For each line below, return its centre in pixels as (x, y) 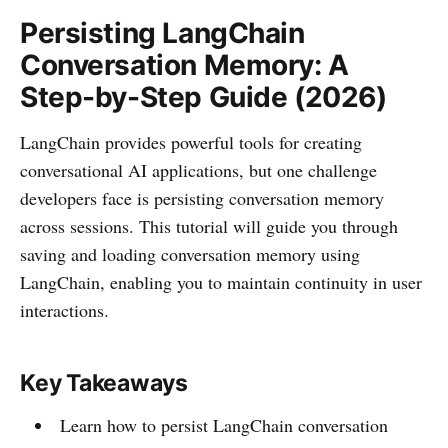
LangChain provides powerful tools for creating (191, 142)
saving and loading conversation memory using (190, 254)
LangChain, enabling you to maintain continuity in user (221, 282)
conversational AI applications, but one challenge (198, 170)
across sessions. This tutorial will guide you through (209, 226)
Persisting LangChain (162, 33)
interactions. (64, 310)
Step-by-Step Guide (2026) (203, 97)
